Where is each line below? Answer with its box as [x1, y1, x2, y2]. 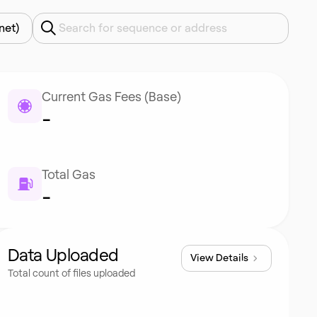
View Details [190, 253, 248, 263]
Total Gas [41, 169, 96, 182]
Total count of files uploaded [7, 269, 135, 279]
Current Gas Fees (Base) [41, 91, 181, 104]
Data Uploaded [7, 248, 119, 265]
